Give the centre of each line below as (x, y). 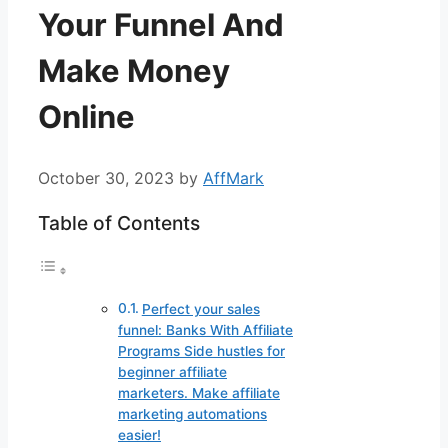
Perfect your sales (200, 309)
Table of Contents (119, 222)
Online (86, 117)
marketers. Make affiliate (199, 393)
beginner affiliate (172, 372)
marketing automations (192, 414)
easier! (139, 435)
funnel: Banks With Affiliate (205, 330)
